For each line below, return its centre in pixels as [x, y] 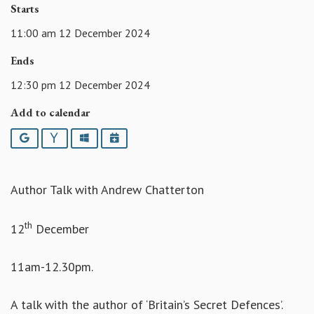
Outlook [107, 137]
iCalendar [140, 137]
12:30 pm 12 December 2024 [80, 84]
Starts [25, 9]
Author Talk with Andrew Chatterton [107, 190]
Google [45, 137]
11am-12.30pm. [52, 267]
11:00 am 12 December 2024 [80, 33]
